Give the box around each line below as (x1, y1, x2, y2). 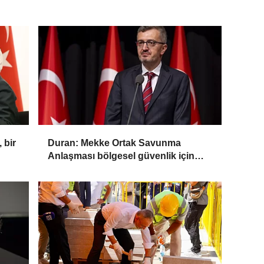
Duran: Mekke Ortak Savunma (48, 138, 181, 148)
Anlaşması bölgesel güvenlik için (48, 151, 195, 161)
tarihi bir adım (48, 164, 109, 174)
